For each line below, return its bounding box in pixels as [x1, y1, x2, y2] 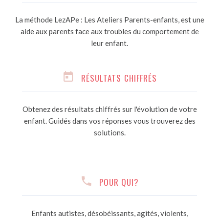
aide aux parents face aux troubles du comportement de [20, 27, 199, 36]
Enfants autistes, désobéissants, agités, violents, [31, 209, 188, 218]
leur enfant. [91, 39, 128, 47]
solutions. [93, 128, 126, 137]
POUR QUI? [99, 176, 139, 188]
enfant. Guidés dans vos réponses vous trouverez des [23, 116, 196, 125]
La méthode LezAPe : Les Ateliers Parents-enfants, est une [15, 15, 204, 24]
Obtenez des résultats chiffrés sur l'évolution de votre [22, 105, 197, 113]
